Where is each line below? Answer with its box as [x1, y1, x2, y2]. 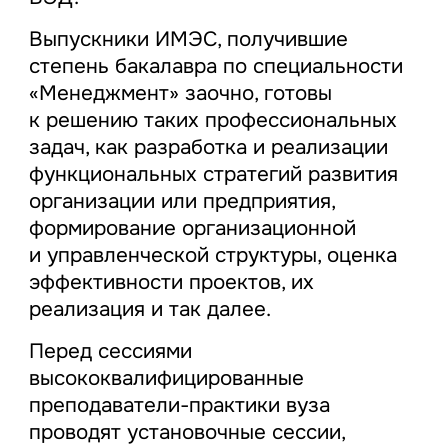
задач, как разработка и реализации [28, 134, 388, 161]
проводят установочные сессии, [28, 419, 345, 446]
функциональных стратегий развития [28, 161, 398, 188]
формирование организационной [28, 215, 356, 242]
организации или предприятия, [28, 188, 335, 215]
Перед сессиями [28, 338, 192, 365]
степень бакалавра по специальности [28, 53, 403, 80]
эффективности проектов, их [28, 269, 314, 296]
